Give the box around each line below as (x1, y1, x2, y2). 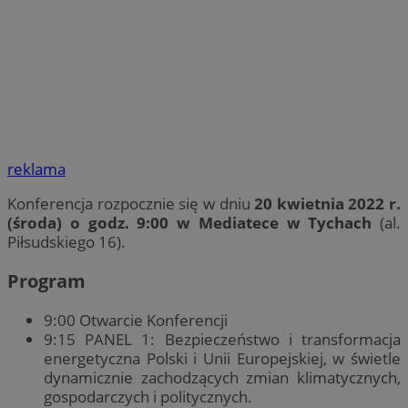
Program (7, 269, 86, 294)
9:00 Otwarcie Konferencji (44, 310, 228, 331)
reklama (7, 158, 66, 180)
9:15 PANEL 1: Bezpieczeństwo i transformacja (44, 329, 401, 351)
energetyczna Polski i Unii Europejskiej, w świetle (44, 348, 401, 370)
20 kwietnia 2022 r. (254, 193, 401, 215)
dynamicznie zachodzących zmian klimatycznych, (44, 367, 401, 389)
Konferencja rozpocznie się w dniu (7, 193, 255, 215)
